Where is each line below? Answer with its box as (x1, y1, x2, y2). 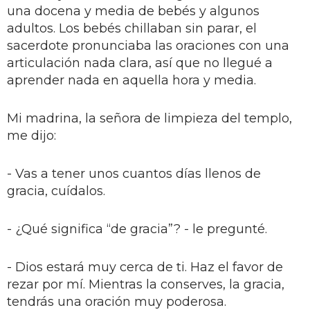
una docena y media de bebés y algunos (7, 3, 259, 19)
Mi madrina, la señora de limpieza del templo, (7, 110, 292, 126)
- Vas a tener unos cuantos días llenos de (7, 165, 261, 181)
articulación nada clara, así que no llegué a (7, 55, 273, 71)
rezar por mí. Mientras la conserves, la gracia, (7, 276, 284, 292)
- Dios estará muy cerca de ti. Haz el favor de (7, 259, 283, 275)
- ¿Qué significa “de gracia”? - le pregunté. (7, 221, 267, 237)
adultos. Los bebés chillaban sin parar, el (7, 20, 257, 36)
